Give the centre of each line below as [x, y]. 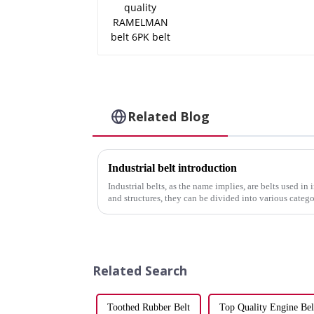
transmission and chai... [152, 210]
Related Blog [169, 117]
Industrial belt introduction [172, 168]
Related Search [140, 271]
